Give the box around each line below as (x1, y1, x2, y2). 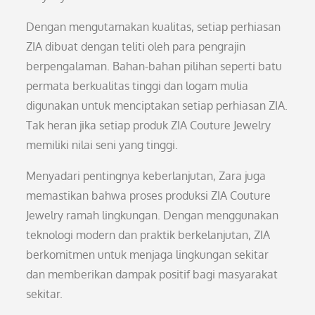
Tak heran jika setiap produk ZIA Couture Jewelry (26, 118, 271, 132)
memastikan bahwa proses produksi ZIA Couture (26, 188, 271, 202)
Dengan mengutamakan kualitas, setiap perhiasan (26, 20, 281, 34)
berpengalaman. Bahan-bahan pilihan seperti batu (26, 59, 283, 73)
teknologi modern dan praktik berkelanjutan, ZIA (26, 228, 271, 242)
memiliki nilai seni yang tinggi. (26, 138, 179, 152)
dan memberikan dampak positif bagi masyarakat (26, 267, 278, 281)
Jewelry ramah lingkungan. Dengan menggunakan (26, 208, 279, 222)
